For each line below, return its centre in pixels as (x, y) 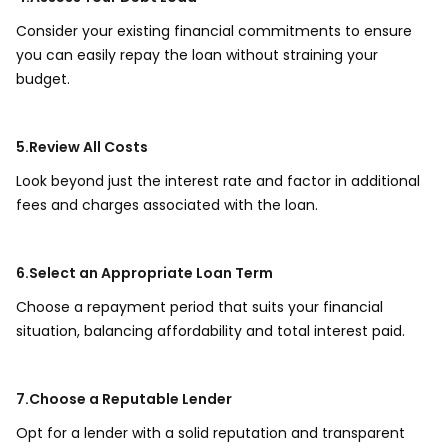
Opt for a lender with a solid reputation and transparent (210, 433)
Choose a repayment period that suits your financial (199, 307)
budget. (45, 79)
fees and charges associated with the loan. (169, 205)
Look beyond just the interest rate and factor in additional (218, 181)
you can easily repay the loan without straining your (197, 55)
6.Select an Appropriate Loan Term (144, 273)
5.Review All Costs (82, 147)
